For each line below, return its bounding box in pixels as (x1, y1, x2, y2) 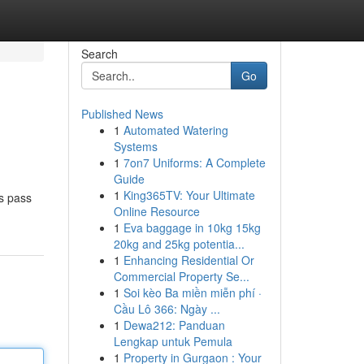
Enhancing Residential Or (123, 252, 254, 268)
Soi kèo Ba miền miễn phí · (123, 284, 262, 301)
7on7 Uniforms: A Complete (123, 154, 266, 171)
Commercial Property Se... (113, 268, 249, 284)
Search (80, 45, 118, 62)
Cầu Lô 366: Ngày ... (113, 301, 220, 317)
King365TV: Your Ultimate (123, 187, 255, 203)
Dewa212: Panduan (123, 317, 225, 333)
